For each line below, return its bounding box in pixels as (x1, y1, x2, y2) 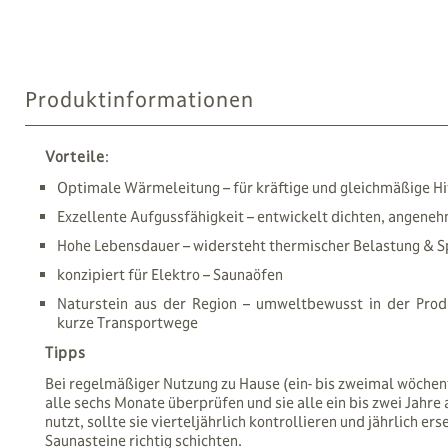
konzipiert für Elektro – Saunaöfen (57, 265, 283, 284)
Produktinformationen (25, 86, 254, 113)
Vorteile (45, 147, 105, 166)
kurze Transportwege (57, 313, 198, 332)
